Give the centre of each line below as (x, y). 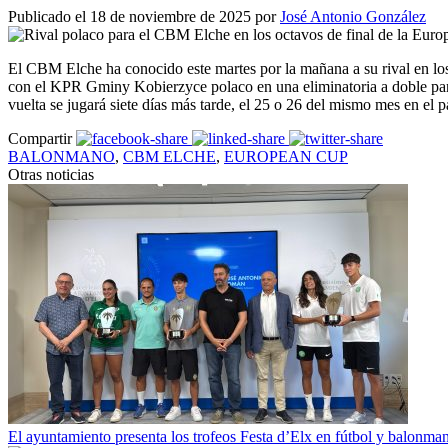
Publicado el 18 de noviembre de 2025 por (144, 17)
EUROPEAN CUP (286, 157)
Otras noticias (51, 175)
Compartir (40, 139)
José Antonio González (353, 17)
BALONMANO (61, 157)
